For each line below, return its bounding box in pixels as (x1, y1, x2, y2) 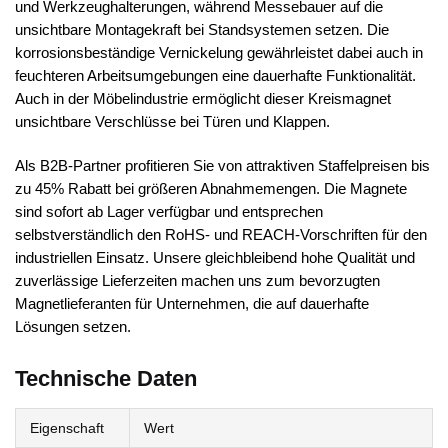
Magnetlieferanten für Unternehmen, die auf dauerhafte (15, 295, 369, 313)
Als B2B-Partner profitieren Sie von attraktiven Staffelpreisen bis (15, 157, 430, 175)
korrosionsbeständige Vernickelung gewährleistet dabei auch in (15, 44, 423, 61)
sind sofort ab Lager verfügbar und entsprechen (15, 203, 323, 221)
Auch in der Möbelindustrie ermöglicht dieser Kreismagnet (15, 90, 391, 107)
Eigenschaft (30, 420, 104, 437)
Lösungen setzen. (15, 318, 131, 336)
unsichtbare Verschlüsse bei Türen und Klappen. (15, 113, 330, 130)
